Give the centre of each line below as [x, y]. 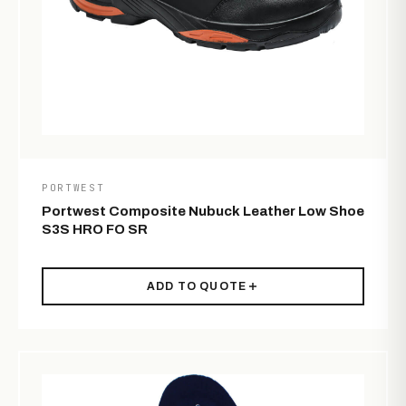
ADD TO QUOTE [197, 287]
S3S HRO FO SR [95, 230]
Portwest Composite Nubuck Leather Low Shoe [203, 212]
